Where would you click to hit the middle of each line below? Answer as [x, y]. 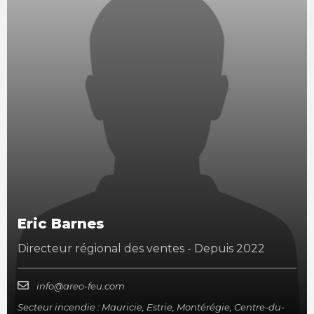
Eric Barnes [61, 223]
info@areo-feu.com [81, 286]
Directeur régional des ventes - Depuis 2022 [141, 248]
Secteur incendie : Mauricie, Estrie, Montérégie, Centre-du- [151, 307]
